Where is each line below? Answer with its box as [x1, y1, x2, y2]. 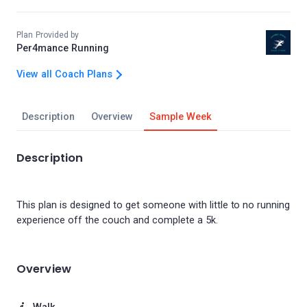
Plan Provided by [16, 30, 79, 40]
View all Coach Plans [16, 69, 112, 80]
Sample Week [149, 111, 212, 123]
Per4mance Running [16, 42, 109, 54]
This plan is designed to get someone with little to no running [16, 199, 291, 211]
